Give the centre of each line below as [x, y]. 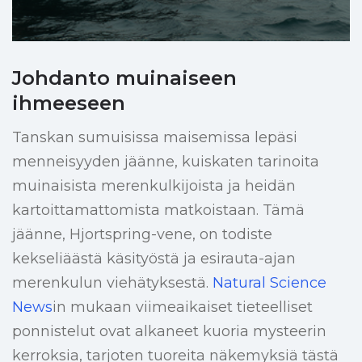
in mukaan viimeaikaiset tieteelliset [183, 307]
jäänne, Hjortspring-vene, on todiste [142, 235]
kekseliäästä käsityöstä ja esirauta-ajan [154, 259]
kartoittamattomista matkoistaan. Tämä [158, 210]
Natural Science [269, 283]
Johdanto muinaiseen [124, 78]
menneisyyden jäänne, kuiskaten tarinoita [166, 162]
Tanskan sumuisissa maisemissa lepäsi [155, 138]
